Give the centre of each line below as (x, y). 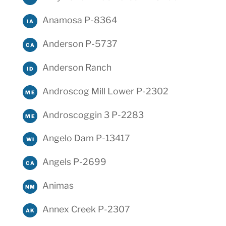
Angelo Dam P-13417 (86, 138)
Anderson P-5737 (80, 44)
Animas (58, 186)
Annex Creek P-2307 (86, 209)
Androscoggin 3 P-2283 (93, 115)
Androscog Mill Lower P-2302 (105, 91)
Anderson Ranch (77, 68)
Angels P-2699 (74, 162)
